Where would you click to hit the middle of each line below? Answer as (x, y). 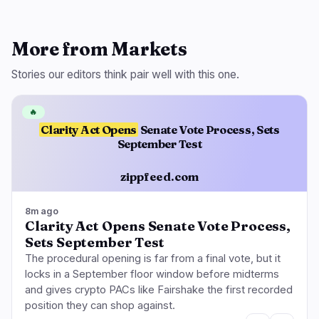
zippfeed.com (159, 177)
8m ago (42, 211)
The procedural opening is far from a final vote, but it (153, 259)
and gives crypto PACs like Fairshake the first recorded (159, 290)
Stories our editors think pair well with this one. (125, 75)
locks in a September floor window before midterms (152, 274)
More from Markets (99, 49)
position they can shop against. (100, 306)
